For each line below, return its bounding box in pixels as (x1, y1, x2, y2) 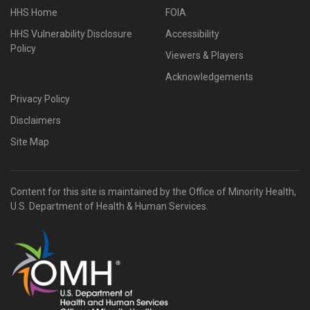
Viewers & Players (165, 50, 244, 61)
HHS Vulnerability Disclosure (10, 28, 132, 39)
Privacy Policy (10, 93, 70, 104)
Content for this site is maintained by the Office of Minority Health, (10, 186, 296, 197)
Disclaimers (10, 114, 61, 126)
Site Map (10, 136, 49, 147)
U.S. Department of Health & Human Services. (10, 201, 208, 212)
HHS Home (10, 6, 57, 18)
